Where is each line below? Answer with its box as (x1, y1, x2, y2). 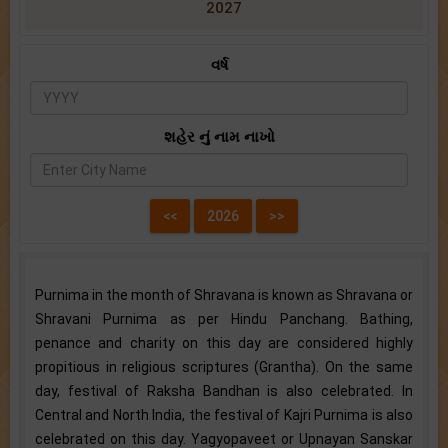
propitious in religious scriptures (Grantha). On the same (35, 358, 413, 375)
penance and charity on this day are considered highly (35, 334, 413, 351)
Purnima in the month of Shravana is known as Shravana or (35, 286, 413, 303)
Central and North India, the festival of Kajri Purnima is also (35, 406, 413, 423)
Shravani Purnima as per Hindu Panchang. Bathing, (35, 310, 413, 327)
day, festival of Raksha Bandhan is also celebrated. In (35, 382, 413, 399)
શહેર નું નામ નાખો (163, 127, 275, 146)
